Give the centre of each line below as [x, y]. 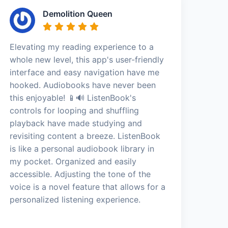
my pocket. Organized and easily [73, 161]
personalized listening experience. [75, 199]
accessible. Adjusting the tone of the [80, 174]
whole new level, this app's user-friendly [87, 59]
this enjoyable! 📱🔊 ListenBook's [73, 97]
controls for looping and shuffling [75, 110]
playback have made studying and [76, 123]
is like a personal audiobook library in [82, 148]
